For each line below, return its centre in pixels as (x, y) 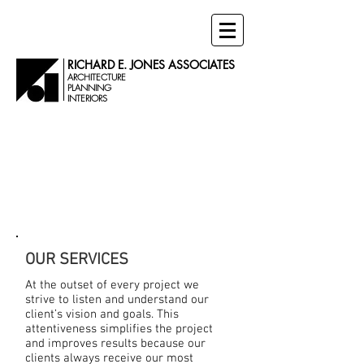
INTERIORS (87, 98)
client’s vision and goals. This (102, 314)
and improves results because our (115, 344)
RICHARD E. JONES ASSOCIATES (151, 65)
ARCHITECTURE (97, 77)
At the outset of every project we (112, 285)
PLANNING (89, 87)
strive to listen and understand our (117, 300)
